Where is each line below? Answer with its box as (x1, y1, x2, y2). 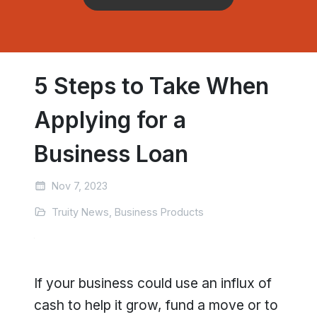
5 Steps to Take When (34, 72, 269, 100)
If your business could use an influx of (34, 275, 272, 292)
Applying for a (34, 106, 186, 134)
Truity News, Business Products (49, 206, 204, 218)
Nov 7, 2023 (52, 180, 108, 192)
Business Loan (34, 140, 188, 168)
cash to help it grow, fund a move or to (34, 296, 278, 313)
